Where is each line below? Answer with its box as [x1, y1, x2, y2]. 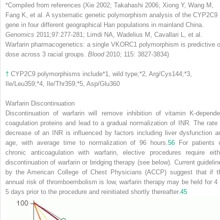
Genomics [5, 30, 34, 38]
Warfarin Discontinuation [5, 99, 75, 107]
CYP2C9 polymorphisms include [11, 70, 103, 78]
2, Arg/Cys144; [142, 70, 184, 78]
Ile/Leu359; [5, 80, 37, 87]
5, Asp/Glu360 [80, 80, 120, 87]
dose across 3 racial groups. [5, 50, 88, 58]
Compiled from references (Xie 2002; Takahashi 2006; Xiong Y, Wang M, [8, 1, 214, 9]
